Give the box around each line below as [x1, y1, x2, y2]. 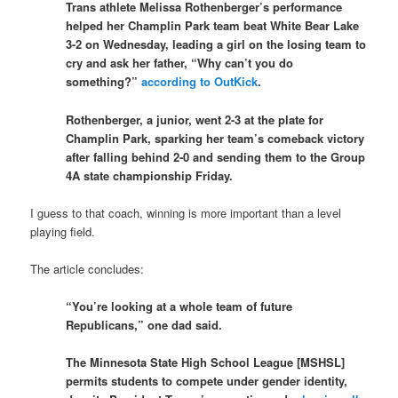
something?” [66, 73, 142, 91]
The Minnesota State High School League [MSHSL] [66, 354, 346, 371]
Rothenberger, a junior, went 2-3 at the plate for [66, 110, 324, 128]
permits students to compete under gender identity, [66, 372, 348, 390]
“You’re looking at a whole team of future [66, 297, 293, 314]
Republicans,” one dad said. [66, 315, 223, 333]
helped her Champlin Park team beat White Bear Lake [66, 17, 360, 35]
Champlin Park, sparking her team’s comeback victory [66, 129, 365, 147]
